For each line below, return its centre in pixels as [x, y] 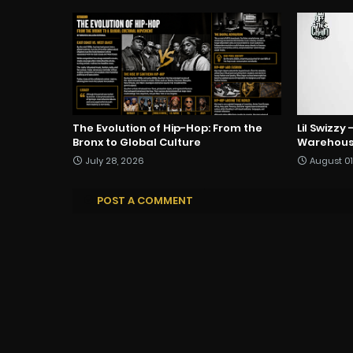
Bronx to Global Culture [137, 142]
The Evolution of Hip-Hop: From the [167, 128]
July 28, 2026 [115, 160]
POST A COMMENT [145, 200]
